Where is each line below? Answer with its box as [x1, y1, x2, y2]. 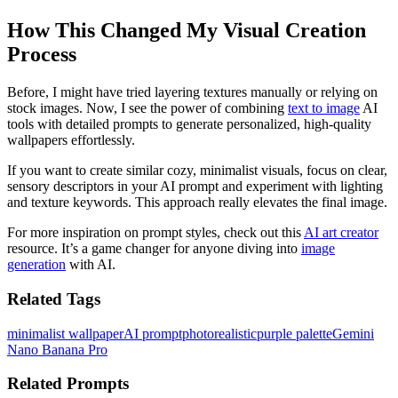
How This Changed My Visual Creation [7, 19, 366, 43]
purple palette [257, 325, 332, 341]
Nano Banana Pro [7, 341, 107, 357]
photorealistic [182, 325, 257, 341]
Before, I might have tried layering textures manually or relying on [7, 84, 378, 100]
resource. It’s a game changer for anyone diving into [7, 241, 301, 257]
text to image [288, 100, 360, 116]
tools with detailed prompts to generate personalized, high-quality [7, 116, 371, 132]
